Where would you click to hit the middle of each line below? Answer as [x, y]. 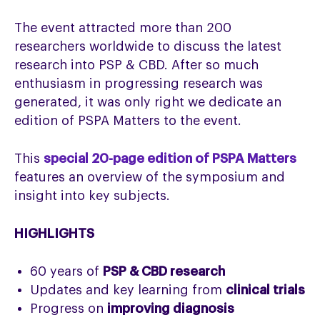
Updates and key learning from [126, 290]
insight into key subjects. [92, 196]
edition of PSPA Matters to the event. [128, 121]
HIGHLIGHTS [54, 234]
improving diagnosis [171, 309]
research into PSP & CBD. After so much [136, 65]
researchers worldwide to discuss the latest [148, 46]
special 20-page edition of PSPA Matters [170, 159]
